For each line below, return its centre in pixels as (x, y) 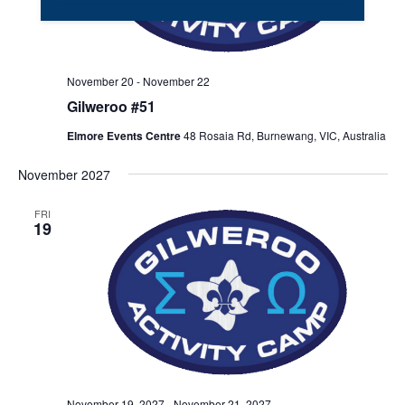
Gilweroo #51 (111, 106)
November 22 (176, 80)
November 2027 (64, 174)
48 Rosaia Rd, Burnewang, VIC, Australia (284, 135)
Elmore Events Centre (125, 135)
